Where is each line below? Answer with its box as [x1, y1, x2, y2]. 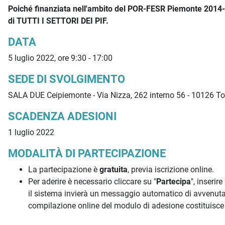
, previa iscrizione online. [128, 165, 214, 175]
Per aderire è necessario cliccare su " [28, 177, 156, 187]
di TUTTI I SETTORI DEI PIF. [8, 16, 108, 26]
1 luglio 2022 [8, 128, 56, 138]
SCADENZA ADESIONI [8, 109, 117, 123]
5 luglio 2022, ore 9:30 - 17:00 [8, 53, 113, 63]
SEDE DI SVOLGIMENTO [8, 72, 125, 86]
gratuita [99, 165, 128, 175]
